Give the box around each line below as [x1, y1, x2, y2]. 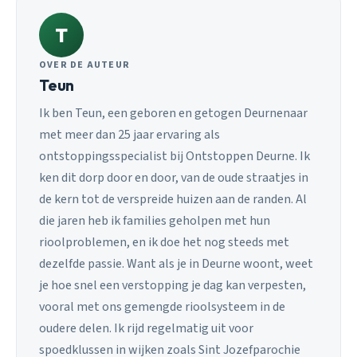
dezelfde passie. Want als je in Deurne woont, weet [39, 255, 313, 273]
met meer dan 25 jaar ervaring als [39, 126, 220, 144]
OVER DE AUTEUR [39, 57, 131, 72]
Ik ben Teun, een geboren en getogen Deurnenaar [39, 104, 308, 123]
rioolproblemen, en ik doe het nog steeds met [39, 233, 289, 252]
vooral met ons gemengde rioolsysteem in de [39, 298, 285, 316]
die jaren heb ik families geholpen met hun [39, 212, 270, 230]
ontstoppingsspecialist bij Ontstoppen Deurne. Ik [39, 147, 310, 166]
